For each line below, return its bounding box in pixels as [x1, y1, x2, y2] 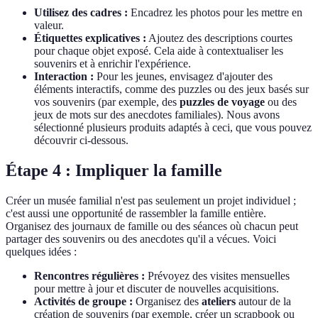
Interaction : [34, 70, 94, 82]
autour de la [236, 295, 291, 307]
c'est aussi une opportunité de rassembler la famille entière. [6, 207, 266, 219]
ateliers [202, 295, 236, 307]
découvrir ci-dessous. [34, 133, 128, 146]
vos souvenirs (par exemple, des [34, 95, 180, 108]
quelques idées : [6, 245, 77, 258]
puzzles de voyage [180, 95, 265, 108]
